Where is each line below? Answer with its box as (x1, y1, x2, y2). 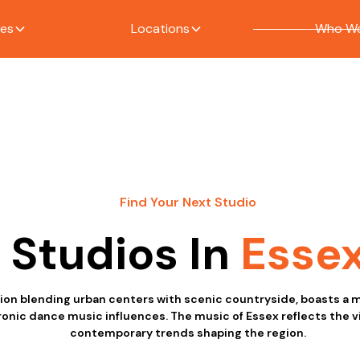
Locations (131, 20, 190, 37)
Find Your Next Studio (120, 194, 256, 211)
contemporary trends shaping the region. (70, 325, 306, 340)
